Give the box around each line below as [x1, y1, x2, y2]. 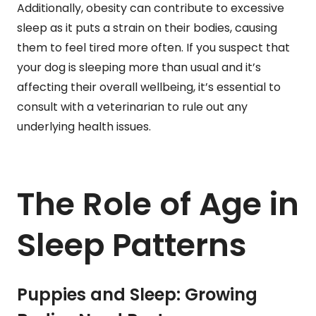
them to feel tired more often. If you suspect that [17, 39, 290, 56]
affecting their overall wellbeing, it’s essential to [17, 78, 281, 95]
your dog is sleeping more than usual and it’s [17, 59, 261, 75]
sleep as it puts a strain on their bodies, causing [17, 19, 277, 36]
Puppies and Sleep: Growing [17, 282, 257, 306]
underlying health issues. [17, 118, 151, 135]
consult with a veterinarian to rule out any [17, 98, 248, 115]
